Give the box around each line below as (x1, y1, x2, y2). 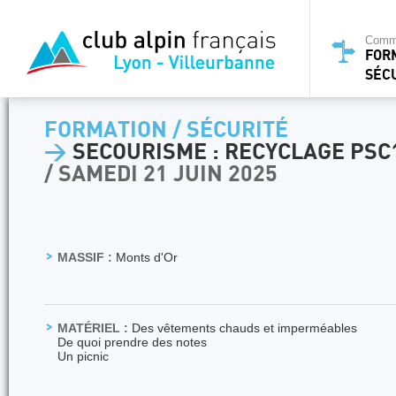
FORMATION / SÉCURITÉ (44, 118, 288, 142)
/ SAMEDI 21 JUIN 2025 (44, 163, 278, 187)
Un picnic (57, 349, 109, 363)
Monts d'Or (112, 250, 178, 264)
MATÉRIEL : (57, 321, 128, 335)
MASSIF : (57, 250, 112, 264)
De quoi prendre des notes (57, 335, 207, 349)
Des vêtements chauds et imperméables (128, 321, 357, 335)
